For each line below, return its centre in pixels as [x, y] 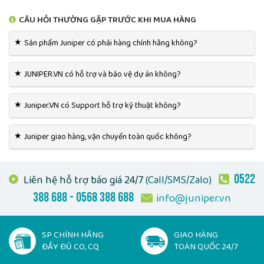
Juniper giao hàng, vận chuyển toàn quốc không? [108, 137]
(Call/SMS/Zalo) [177, 181]
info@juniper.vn [194, 199]
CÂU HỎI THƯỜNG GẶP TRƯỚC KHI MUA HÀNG [108, 20]
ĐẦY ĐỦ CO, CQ [70, 247]
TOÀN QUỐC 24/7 [206, 247]
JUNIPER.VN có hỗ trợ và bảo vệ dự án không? [103, 75]
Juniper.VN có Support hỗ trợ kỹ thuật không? [103, 106]
